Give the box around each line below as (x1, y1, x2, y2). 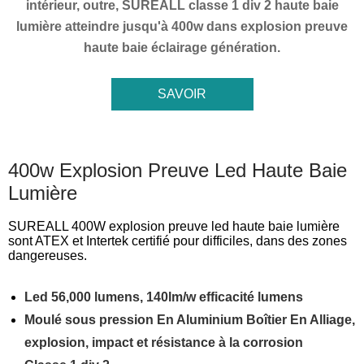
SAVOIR (158, 87, 206, 101)
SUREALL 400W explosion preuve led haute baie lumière (8, 219, 340, 233)
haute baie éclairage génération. (84, 41, 280, 54)
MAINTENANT (131, 120, 217, 134)
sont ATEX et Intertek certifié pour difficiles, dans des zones (8, 234, 347, 248)
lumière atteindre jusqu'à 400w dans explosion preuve (16, 19, 348, 33)
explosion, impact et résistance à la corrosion (24, 336, 303, 349)
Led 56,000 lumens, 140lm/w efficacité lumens (24, 290, 303, 304)
